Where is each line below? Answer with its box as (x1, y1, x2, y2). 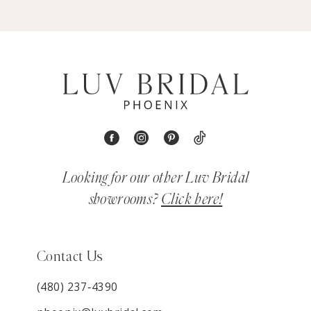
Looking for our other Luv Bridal (62, 171, 249, 186)
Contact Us (36, 249, 103, 264)
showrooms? (88, 192, 161, 208)
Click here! (161, 192, 223, 208)
